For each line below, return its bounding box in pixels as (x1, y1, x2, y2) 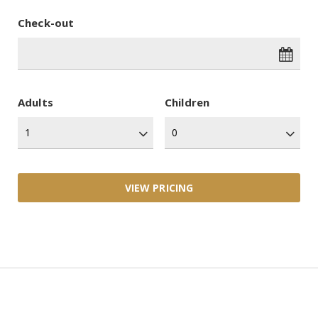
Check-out (18, 16, 75, 31)
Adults (18, 95, 53, 110)
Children (164, 95, 210, 110)
